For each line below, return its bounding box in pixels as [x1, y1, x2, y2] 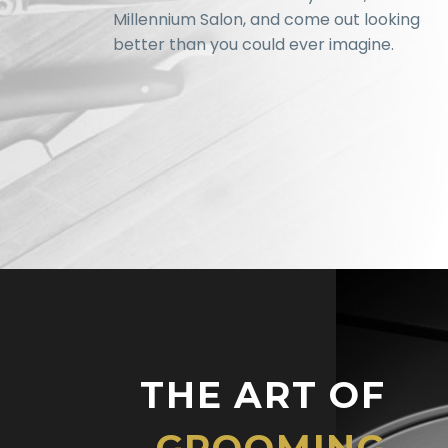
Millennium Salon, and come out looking [112, 7, 420, 31]
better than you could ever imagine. [112, 32, 394, 56]
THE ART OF [139, 373, 386, 418]
